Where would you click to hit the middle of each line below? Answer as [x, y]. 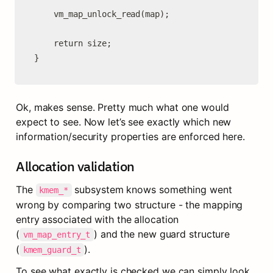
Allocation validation [75, 166]
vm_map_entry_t [57, 235]
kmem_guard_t [52, 250]
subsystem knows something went [152, 190]
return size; [44, 43]
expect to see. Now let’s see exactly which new [124, 122]
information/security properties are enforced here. [130, 136]
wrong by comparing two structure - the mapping [129, 205]
